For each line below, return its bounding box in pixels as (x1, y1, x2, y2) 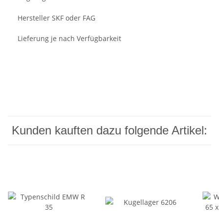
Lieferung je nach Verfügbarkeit (18, 34, 121, 44)
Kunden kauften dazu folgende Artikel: (12, 124, 207, 137)
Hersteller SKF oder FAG (18, 13, 95, 23)
